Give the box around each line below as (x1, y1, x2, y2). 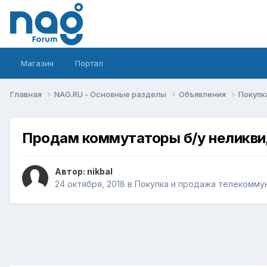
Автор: (55, 166, 87, 177)
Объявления (179, 89, 228, 99)
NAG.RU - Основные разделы (54, 89, 168, 99)
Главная (10, 89, 44, 99)
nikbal (87, 166, 113, 177)
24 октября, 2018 (55, 179, 125, 190)
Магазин (21, 58, 54, 68)
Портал (75, 58, 103, 68)
